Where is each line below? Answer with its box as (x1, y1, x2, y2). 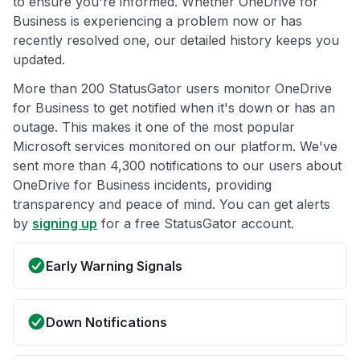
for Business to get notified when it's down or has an (13, 100, 335, 117)
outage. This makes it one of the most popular (13, 119, 295, 136)
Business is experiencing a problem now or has (13, 13, 302, 30)
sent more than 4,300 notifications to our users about (13, 157, 342, 174)
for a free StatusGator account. (97, 215, 294, 232)
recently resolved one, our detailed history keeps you (13, 32, 339, 49)
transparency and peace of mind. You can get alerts (13, 196, 330, 213)
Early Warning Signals (46, 258, 182, 275)
